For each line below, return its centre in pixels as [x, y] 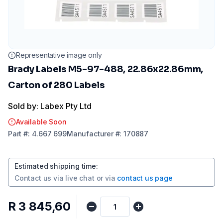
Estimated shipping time [55, 166]
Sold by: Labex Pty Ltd [50, 106]
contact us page [145, 178]
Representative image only [59, 55]
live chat [80, 178]
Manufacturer [90, 134]
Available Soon [41, 122]
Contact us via [39, 178]
